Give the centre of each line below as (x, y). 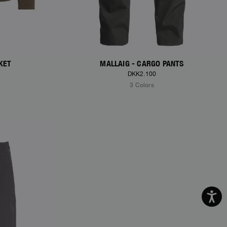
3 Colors (142, 85)
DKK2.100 (142, 74)
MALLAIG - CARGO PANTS (142, 64)
